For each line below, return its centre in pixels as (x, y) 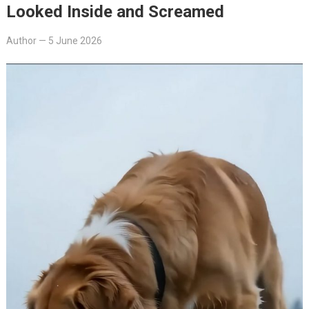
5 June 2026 (75, 40)
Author (21, 40)
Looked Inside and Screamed (115, 11)
